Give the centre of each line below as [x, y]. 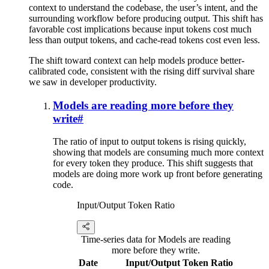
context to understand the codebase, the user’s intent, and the [143, 8]
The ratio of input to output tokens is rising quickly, [150, 142]
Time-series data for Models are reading [156, 240]
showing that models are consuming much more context [158, 153]
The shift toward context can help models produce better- [137, 61]
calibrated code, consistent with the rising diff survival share [142, 71]
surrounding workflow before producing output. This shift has [146, 19]
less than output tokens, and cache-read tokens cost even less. [144, 40]
